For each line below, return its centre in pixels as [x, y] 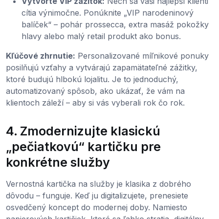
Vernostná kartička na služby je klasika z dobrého [99, 184]
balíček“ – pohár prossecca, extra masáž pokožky [115, 25]
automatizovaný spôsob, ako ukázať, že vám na [95, 91]
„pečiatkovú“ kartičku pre [83, 147]
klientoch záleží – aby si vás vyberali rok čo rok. [95, 103]
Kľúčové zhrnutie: [41, 56]
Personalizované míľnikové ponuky [142, 56]
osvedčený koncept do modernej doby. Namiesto [97, 208]
